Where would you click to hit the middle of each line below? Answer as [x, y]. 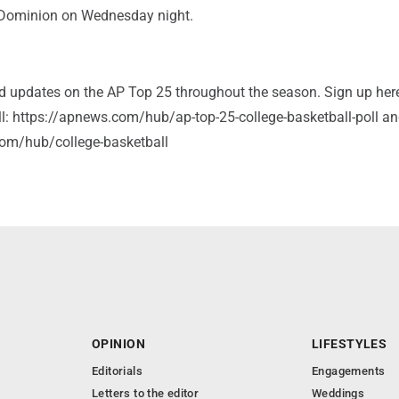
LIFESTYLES [350, 344]
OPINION [118, 344]
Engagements [349, 371]
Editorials [117, 371]
